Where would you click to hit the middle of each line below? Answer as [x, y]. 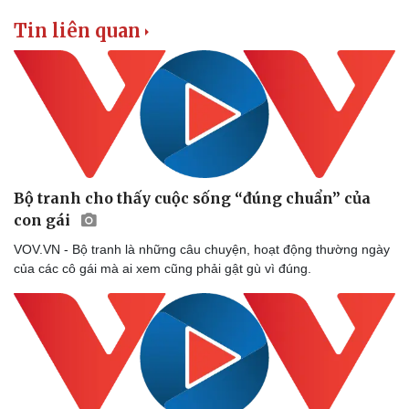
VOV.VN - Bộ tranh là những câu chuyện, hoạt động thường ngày [202, 250]
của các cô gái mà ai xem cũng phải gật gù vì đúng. [163, 269]
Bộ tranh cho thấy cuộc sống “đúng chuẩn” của [192, 199]
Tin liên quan [77, 30]
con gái [44, 220]
